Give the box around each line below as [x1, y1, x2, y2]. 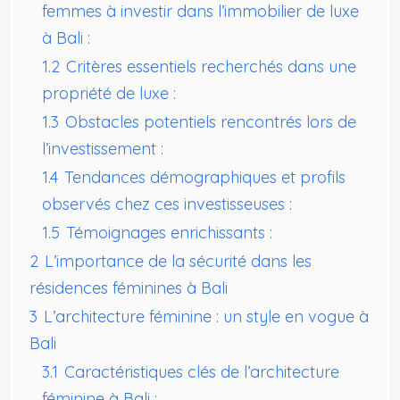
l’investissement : [42, 137, 163, 159]
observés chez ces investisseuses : [42, 193, 292, 214]
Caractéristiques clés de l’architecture [64, 361, 339, 382]
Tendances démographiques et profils [64, 166, 346, 187]
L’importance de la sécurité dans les [45, 250, 312, 271]
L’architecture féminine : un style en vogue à [44, 305, 369, 327]
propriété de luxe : [42, 82, 176, 104]
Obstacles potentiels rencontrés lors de [65, 111, 356, 132]
